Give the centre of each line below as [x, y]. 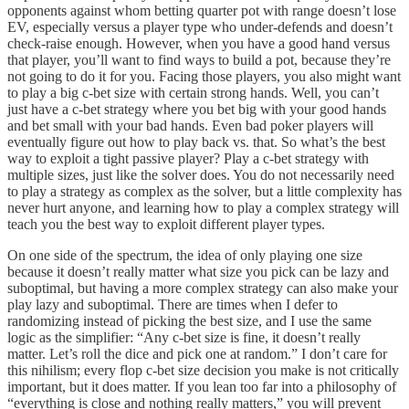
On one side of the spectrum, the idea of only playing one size [185, 255]
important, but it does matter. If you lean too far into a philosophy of [202, 386]
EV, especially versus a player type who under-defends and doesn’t [200, 26]
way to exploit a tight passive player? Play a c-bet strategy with [188, 158]
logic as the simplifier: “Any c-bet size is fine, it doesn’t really [184, 337]
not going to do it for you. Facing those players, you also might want [204, 76]
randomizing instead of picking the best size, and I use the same [189, 320]
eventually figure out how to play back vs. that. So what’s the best [196, 142]
